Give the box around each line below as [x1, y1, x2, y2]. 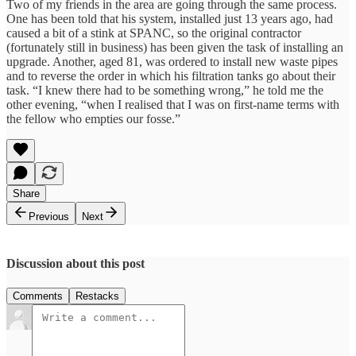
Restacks [75, 290, 119, 303]
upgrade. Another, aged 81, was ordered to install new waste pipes [6, 54, 338, 68]
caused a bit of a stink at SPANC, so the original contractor [6, 25, 301, 40]
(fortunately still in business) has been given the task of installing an [6, 40, 343, 54]
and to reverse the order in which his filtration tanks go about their [6, 68, 335, 83]
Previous [29, 210, 69, 222]
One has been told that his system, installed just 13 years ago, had [6, 11, 333, 25]
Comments [13, 290, 63, 303]
